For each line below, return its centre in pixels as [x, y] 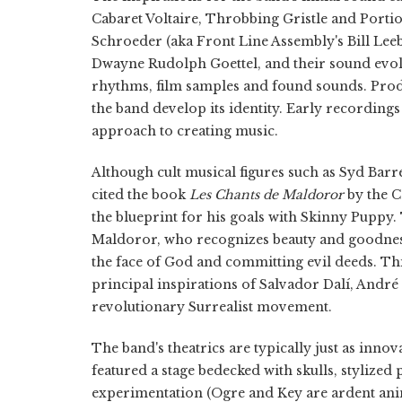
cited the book [140, 194]
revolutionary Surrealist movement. [212, 306]
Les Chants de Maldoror [267, 194]
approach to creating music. [185, 131]
